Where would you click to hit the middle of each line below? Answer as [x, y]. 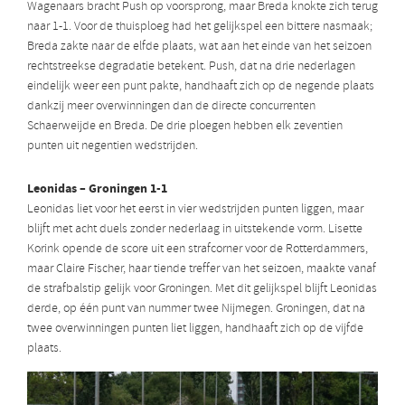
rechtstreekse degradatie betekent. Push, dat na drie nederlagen [191, 67]
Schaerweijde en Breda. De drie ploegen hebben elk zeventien [185, 127]
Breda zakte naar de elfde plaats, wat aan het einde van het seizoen [199, 47]
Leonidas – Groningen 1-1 [97, 189]
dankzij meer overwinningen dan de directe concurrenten [171, 107]
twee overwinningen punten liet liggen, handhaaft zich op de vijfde [195, 329]
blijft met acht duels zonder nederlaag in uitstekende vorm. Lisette [195, 230]
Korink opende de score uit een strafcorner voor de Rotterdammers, [198, 250]
